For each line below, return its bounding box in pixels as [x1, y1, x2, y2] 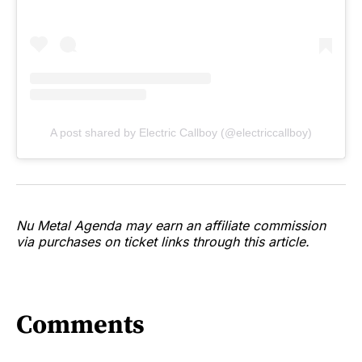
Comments [16, 309, 145, 343]
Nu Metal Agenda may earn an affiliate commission [16, 217, 326, 234]
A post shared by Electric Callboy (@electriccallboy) [50, 125, 312, 139]
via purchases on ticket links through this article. [16, 233, 309, 250]
